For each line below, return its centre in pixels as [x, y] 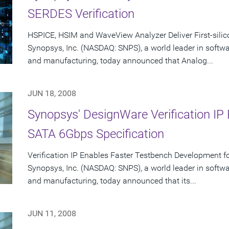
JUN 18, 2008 [52, 94]
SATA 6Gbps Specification [96, 134]
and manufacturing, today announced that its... [112, 181]
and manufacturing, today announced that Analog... [120, 61]
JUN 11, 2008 [52, 214]
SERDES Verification [81, 14]
